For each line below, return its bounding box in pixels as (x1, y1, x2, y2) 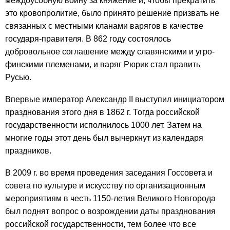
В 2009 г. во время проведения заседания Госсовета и (5, 168, 213, 178)
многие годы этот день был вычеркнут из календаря (5, 133, 203, 143)
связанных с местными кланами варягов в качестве (5, 22, 203, 31)
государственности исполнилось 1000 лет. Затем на (5, 121, 202, 130)
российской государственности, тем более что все (5, 220, 196, 229)
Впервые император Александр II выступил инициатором (5, 95, 224, 104)
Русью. (5, 73, 31, 82)
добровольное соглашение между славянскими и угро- (5, 47, 215, 56)
